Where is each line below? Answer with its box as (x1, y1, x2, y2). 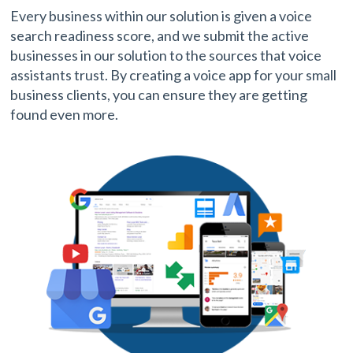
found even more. (10, 106, 119, 124)
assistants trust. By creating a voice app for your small (10, 66, 337, 84)
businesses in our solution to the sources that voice (10, 46, 322, 65)
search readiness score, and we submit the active (10, 27, 310, 45)
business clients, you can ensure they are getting (10, 86, 308, 104)
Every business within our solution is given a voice (10, 7, 313, 25)
